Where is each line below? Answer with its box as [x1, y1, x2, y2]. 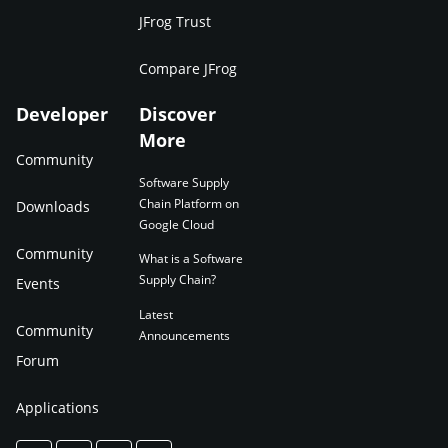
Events [16, 274, 60, 294]
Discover [138, 102, 216, 127]
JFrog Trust [138, 12, 211, 32]
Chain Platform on [138, 194, 239, 212]
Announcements [138, 326, 230, 344]
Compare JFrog [138, 59, 237, 79]
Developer [16, 102, 108, 127]
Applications [16, 398, 99, 418]
